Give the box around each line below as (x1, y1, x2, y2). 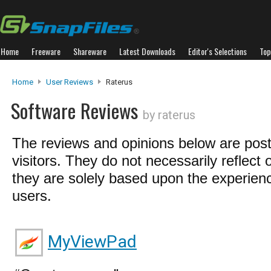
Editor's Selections (188, 45, 247, 57)
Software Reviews (11, 96, 143, 125)
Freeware (31, 45, 60, 57)
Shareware (73, 45, 106, 57)
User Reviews (46, 77, 93, 87)
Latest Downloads (119, 45, 175, 57)
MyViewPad (48, 232, 137, 252)
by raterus (143, 108, 195, 122)
